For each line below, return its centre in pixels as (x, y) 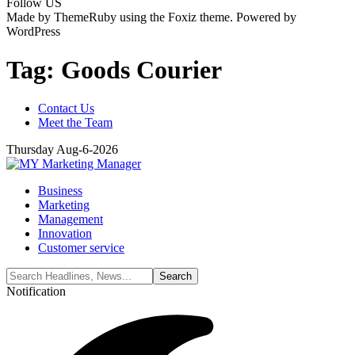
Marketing (64, 205)
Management (71, 219)
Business (60, 191)
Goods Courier (141, 70)
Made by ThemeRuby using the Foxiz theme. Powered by (151, 17)
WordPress (33, 31)
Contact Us (66, 109)
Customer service (81, 248)
